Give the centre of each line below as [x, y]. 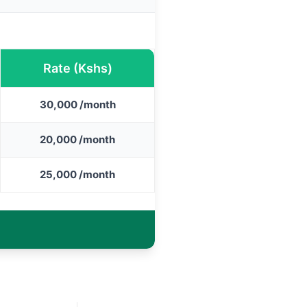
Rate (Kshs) [77, 68]
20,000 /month [77, 139]
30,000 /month [77, 104]
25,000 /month [77, 174]
